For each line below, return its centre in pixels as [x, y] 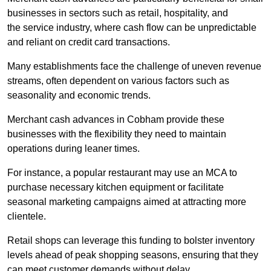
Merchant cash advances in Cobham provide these [116, 120]
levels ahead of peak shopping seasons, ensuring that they [133, 255]
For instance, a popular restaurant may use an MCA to [122, 173]
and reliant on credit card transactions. [89, 42]
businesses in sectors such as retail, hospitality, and [118, 13]
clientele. [27, 217]
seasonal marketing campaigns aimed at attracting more [127, 202]
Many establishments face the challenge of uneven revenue [134, 67]
